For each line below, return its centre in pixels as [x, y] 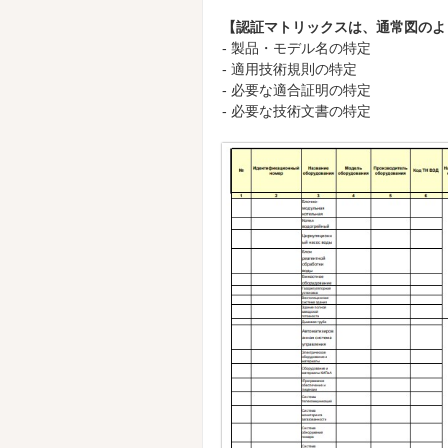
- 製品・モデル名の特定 [296, 48]
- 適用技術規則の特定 [289, 69]
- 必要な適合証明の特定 [296, 90]
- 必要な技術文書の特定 [296, 111]
